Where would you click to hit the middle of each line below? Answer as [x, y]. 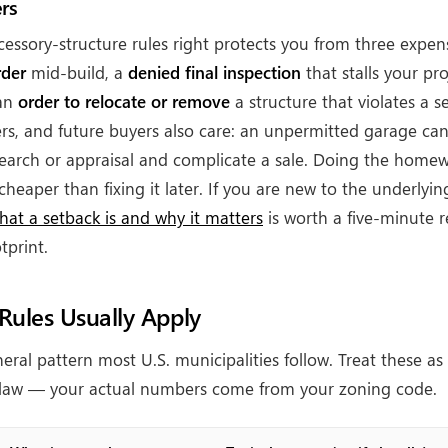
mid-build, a [77, 72]
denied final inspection [214, 72]
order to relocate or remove [124, 101]
